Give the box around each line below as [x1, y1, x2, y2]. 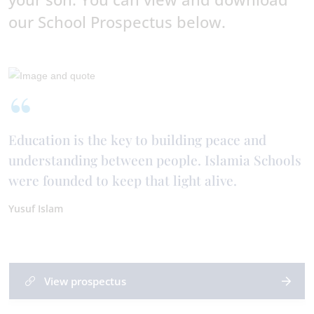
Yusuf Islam [8, 202, 63, 216]
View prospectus [44, 274, 126, 289]
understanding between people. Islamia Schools [8, 151, 301, 170]
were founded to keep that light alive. [8, 171, 237, 190]
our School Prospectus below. [8, 11, 230, 32]
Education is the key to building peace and [8, 130, 266, 149]
